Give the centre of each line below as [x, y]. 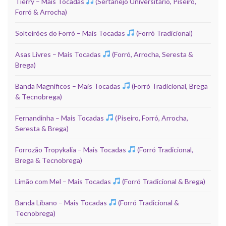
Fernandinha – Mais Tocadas [60, 118]
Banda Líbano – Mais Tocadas [62, 202]
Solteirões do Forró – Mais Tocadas [71, 33]
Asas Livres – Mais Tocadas [59, 54]
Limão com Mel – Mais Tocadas [64, 181]
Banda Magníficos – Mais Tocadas [69, 86]
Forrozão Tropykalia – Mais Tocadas [71, 149]
